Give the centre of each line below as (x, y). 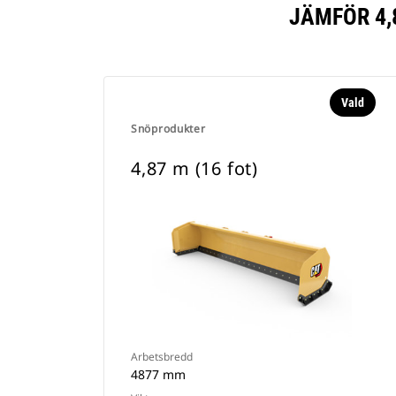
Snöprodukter (168, 129)
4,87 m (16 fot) (194, 168)
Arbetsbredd (162, 357)
